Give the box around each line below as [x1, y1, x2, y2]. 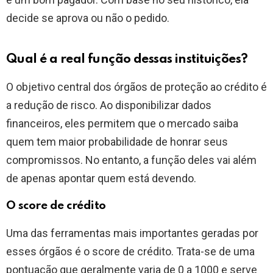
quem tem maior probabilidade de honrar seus [6, 135, 228, 149]
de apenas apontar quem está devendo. [6, 172, 196, 185]
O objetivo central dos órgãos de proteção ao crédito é [6, 80, 267, 94]
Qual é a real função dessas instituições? [6, 53, 248, 66]
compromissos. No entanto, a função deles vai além [6, 154, 257, 167]
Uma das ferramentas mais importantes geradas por [6, 227, 258, 240]
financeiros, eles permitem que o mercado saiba [6, 117, 238, 130]
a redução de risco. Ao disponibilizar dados [6, 99, 211, 112]
